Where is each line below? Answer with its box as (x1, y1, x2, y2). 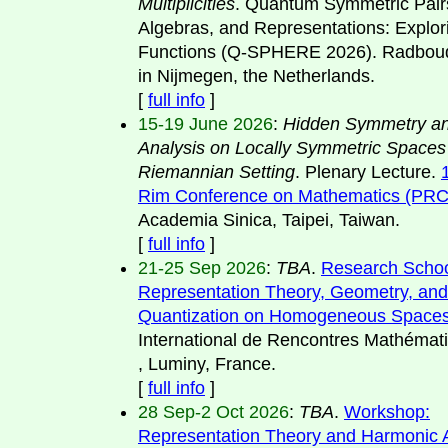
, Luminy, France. (138, 353, 276, 374)
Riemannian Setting (138, 161, 295, 182)
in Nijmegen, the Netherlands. (138, 65, 375, 86)
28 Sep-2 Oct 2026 (138, 401, 289, 422)
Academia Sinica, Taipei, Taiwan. (138, 209, 400, 230)
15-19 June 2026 (138, 113, 273, 134)
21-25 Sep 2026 (138, 257, 266, 278)
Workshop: (344, 401, 430, 422)
